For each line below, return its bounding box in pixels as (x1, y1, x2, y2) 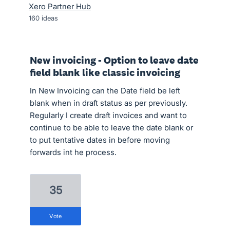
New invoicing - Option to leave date (30, 53, 199, 67)
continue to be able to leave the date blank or (30, 123, 193, 132)
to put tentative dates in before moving (30, 135, 170, 145)
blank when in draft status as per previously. (30, 98, 187, 108)
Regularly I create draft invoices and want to (30, 110, 187, 120)
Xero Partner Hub (29, 2, 91, 11)
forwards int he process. (30, 147, 117, 157)
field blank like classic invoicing (30, 66, 180, 79)
